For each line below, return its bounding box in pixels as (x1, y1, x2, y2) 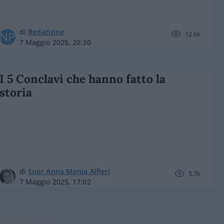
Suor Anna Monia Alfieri (27, 166, 110, 176)
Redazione (27, 27, 64, 36)
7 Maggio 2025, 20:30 (19, 37, 91, 47)
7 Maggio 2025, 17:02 (19, 177, 91, 186)
